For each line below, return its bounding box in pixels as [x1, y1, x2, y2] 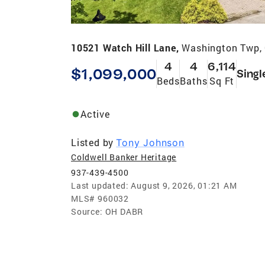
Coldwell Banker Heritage [71, 151, 177, 163]
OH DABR [105, 205, 144, 217]
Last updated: [71, 179, 129, 191]
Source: [71, 205, 103, 217]
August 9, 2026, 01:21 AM [131, 179, 237, 191]
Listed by [71, 135, 114, 148]
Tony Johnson [116, 136, 185, 148]
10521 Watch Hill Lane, [71, 41, 182, 54]
